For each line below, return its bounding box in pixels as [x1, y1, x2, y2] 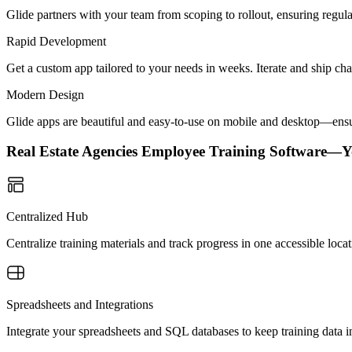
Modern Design [6, 87, 84, 101]
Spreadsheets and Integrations [6, 298, 153, 311]
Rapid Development [6, 34, 106, 48]
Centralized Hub [6, 210, 88, 223]
